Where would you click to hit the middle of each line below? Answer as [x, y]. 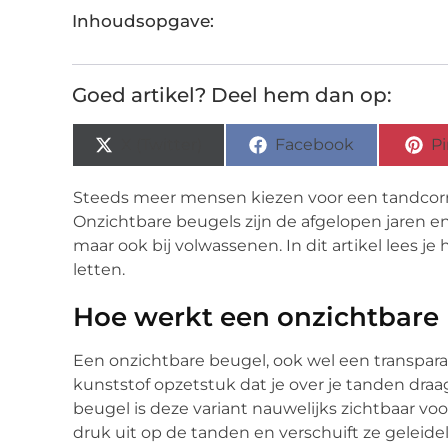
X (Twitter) [162, 145]
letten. [99, 270]
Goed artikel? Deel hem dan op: [232, 95]
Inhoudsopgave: [143, 21]
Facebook [315, 145]
